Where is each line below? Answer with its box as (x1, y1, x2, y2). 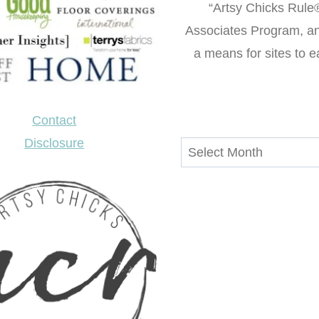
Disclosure (24, 136, 85, 151)
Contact (32, 113, 77, 128)
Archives (180, 141, 229, 156)
